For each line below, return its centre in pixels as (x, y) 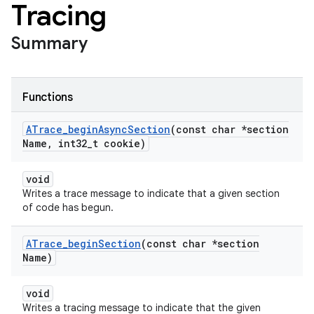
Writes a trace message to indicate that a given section (151, 193)
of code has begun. (68, 207)
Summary (49, 43)
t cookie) (119, 143)
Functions (48, 97)
